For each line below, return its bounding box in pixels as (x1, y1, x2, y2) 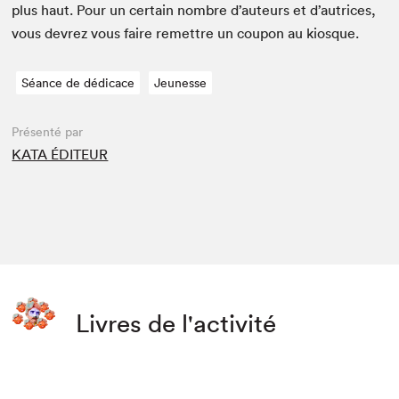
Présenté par (12, 124, 84, 141)
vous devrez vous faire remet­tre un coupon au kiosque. (12, 24, 360, 43)
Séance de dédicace (21, 75, 135, 92)
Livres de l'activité (76, 308, 277, 339)
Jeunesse (154, 75, 208, 92)
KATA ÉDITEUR (12, 145, 109, 164)
